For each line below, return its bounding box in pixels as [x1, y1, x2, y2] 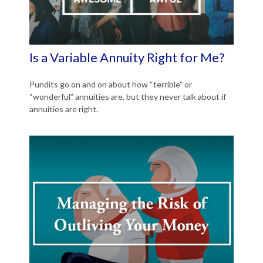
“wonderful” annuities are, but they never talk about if [29, 91, 226, 102]
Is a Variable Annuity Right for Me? [29, 49, 225, 65]
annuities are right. [29, 103, 98, 114]
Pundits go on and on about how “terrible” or [29, 79, 192, 89]
